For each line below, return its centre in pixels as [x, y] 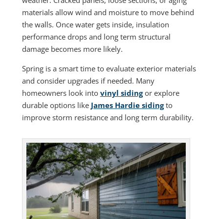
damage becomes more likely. [72, 49]
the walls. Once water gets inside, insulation [95, 25]
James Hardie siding [127, 105]
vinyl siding [121, 93]
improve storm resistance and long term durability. [108, 118]
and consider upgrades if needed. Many [88, 81]
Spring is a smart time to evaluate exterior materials [109, 69]
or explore [161, 93]
